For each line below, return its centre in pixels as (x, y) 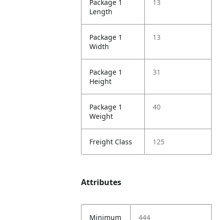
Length (101, 12)
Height (101, 81)
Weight (101, 116)
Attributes (101, 182)
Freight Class (111, 142)
